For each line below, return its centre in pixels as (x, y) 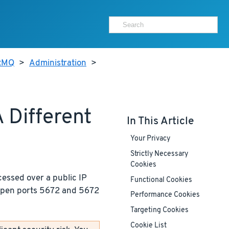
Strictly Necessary (159, 154)
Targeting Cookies (159, 211)
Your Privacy (150, 139)
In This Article (160, 121)
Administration (58, 63)
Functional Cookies (161, 180)
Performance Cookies (165, 195)
